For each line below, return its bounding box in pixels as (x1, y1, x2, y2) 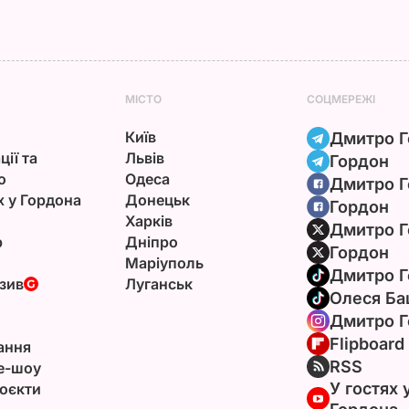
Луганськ (124, 274, 193, 293)
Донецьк (124, 190, 190, 209)
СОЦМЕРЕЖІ (306, 91, 375, 106)
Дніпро (124, 232, 178, 251)
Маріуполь (124, 253, 204, 272)
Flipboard (329, 333, 404, 353)
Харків (124, 211, 173, 230)
